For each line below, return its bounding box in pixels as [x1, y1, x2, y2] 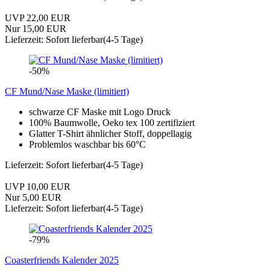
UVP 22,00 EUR [5, 12, 71, 23]
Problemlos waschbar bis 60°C [29, 139, 146, 149]
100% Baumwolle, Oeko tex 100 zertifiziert [29, 117, 195, 128]
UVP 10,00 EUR [5, 181, 71, 192]
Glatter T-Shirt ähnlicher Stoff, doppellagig [29, 128, 192, 139]
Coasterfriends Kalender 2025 [5, 254, 119, 265]
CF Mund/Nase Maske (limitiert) [5, 86, 129, 96]
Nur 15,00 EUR [5, 23, 66, 34]
